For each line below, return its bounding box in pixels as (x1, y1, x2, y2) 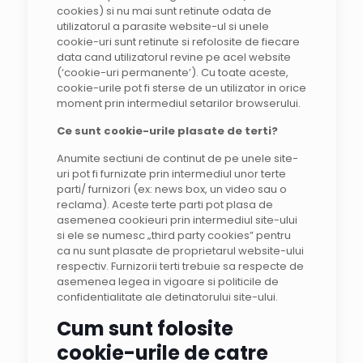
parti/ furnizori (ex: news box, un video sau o (56, 181, 287, 197)
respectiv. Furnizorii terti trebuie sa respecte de (56, 258, 304, 274)
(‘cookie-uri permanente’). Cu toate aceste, (56, 65, 288, 80)
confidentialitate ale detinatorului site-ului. (56, 289, 278, 305)
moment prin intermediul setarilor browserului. (56, 96, 301, 111)
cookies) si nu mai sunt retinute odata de (56, 3, 271, 19)
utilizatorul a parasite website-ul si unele (56, 19, 269, 34)
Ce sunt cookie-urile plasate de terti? (56, 123, 278, 139)
